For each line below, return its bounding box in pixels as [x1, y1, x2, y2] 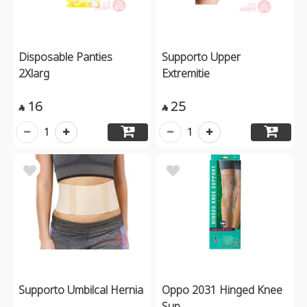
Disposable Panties [19, 49, 112, 64]
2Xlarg [19, 65, 49, 81]
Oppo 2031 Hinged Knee [162, 282, 282, 297]
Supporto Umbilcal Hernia [19, 282, 143, 297]
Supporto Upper [162, 49, 241, 64]
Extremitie [162, 65, 210, 81]
